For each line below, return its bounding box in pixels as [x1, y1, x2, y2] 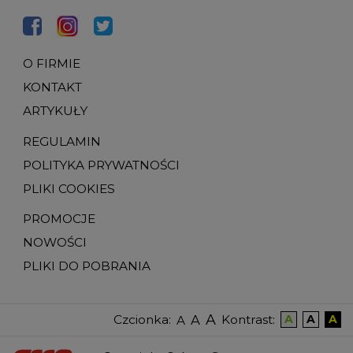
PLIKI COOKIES [23, 180, 115, 196]
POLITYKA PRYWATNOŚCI [23, 157, 180, 173]
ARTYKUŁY [23, 103, 87, 119]
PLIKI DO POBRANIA [23, 258, 150, 274]
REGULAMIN [23, 133, 101, 149]
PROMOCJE [23, 211, 95, 227]
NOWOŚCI [23, 235, 87, 251]
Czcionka [113, 312, 169, 328]
